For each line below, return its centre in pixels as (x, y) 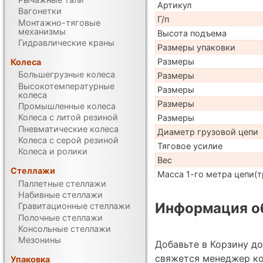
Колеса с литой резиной (68, 117)
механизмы (42, 31)
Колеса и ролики (53, 151)
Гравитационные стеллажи (75, 206)
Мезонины (40, 240)
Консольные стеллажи (65, 228)
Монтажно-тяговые (60, 22)
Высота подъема (192, 33)
